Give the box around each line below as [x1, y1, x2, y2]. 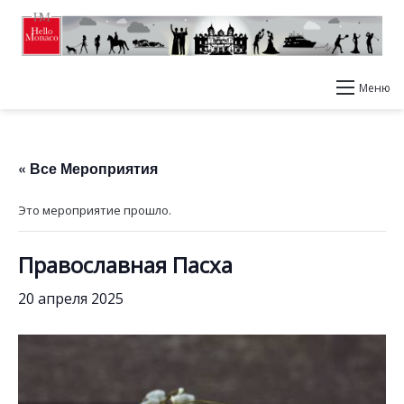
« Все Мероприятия [18, 158, 158, 179]
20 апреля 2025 [18, 289, 124, 308]
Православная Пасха [18, 250, 233, 280]
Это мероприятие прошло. [18, 202, 171, 218]
